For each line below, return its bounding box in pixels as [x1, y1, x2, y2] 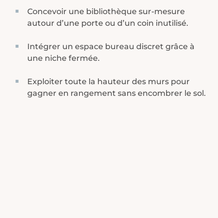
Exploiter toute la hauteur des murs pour [27, 76, 190, 86]
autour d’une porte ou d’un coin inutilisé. [27, 18, 188, 28]
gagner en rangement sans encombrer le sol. [27, 88, 206, 98]
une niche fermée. [27, 53, 100, 63]
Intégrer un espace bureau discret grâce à [27, 41, 195, 51]
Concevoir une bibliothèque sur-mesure [27, 6, 185, 16]
